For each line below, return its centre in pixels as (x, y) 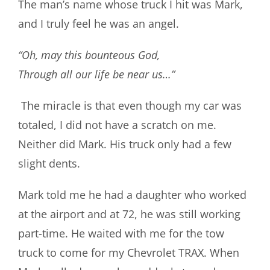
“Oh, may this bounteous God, (89, 55)
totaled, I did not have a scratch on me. (117, 124)
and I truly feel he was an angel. (98, 23)
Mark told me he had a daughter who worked (132, 194)
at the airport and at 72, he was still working (129, 214)
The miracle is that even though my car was (131, 105)
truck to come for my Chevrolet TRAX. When (128, 252)
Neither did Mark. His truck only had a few (124, 144)
